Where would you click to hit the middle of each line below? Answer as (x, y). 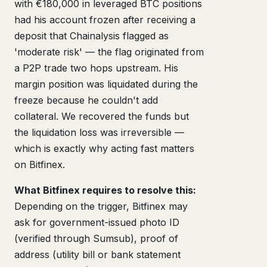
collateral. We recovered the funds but (102, 116)
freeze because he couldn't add (86, 100)
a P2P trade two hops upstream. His (96, 68)
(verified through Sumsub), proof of (96, 238)
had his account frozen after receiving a (105, 19)
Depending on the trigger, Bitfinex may (101, 206)
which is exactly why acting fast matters (104, 148)
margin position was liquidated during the (106, 84)
